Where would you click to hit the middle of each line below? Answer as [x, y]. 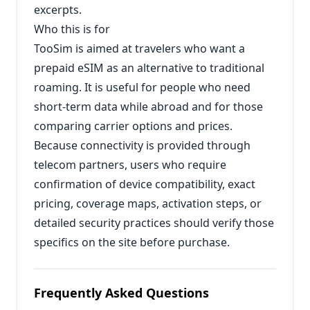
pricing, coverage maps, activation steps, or [148, 203]
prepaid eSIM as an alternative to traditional [149, 68]
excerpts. [58, 10]
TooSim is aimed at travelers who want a [139, 48]
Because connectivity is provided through [142, 145]
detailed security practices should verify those [154, 223]
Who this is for [72, 29]
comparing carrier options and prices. [133, 126]
